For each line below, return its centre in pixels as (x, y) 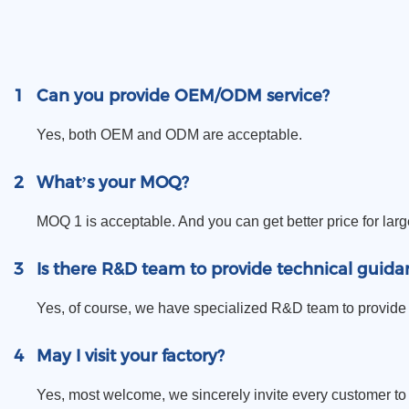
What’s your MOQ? (113, 183)
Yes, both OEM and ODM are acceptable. (169, 135)
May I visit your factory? (131, 357)
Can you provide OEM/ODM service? (183, 96)
